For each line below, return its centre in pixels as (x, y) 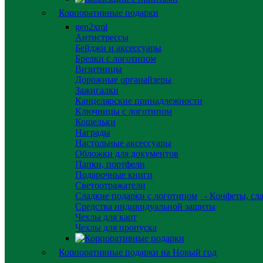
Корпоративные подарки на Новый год (138, 252)
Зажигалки (97, 90)
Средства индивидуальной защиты (145, 206)
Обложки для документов (127, 154)
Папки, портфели (110, 164)
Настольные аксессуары (123, 143)
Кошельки (95, 122)
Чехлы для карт (106, 217)
